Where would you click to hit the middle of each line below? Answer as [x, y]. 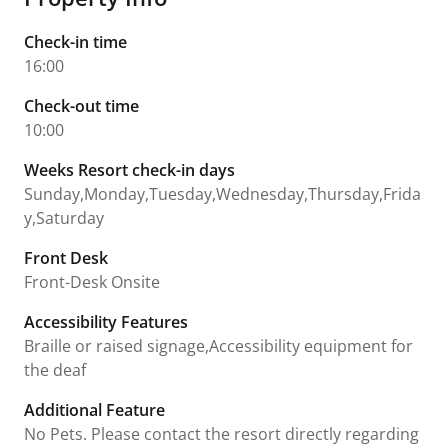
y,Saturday [64, 217]
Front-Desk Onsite [92, 281]
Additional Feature [94, 409]
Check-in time [75, 41]
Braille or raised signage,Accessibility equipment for [218, 345]
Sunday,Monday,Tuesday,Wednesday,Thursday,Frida [222, 193]
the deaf [55, 369]
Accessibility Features [106, 321]
